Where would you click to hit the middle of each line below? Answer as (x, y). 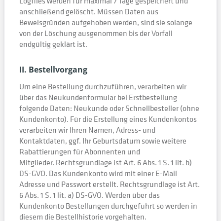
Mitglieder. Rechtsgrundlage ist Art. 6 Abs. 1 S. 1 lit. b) (105, 162)
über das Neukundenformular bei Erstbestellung (98, 97)
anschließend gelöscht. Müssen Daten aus (89, 11)
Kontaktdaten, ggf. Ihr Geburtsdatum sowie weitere (103, 141)
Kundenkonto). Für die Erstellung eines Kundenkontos (108, 119)
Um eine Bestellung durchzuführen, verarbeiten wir (103, 86)
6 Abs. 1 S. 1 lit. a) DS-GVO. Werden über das (89, 195)
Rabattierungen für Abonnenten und (79, 151)
